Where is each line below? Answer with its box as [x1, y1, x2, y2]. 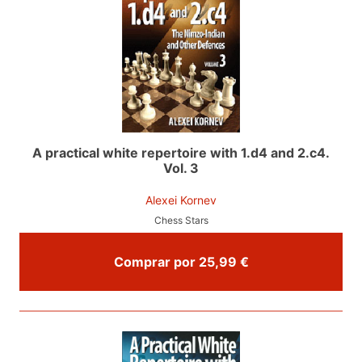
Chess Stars [154, 214, 208, 227]
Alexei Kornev [145, 193, 217, 208]
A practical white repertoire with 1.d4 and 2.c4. [32, 145, 330, 162]
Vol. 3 [163, 160, 199, 177]
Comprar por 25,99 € [239, 254, 249, 271]
